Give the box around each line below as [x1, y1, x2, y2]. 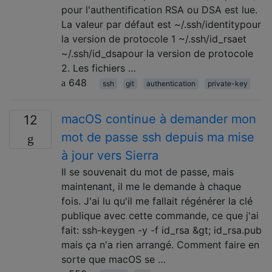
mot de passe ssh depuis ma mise [61, 130, 254, 144]
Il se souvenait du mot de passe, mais [61, 166, 234, 178]
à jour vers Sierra [61, 148, 158, 163]
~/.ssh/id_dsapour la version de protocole [61, 47, 253, 59]
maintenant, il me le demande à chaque [61, 180, 241, 192]
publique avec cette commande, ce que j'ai [61, 209, 259, 222]
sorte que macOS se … [61, 253, 166, 265]
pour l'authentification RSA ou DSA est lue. [61, 4, 257, 16]
